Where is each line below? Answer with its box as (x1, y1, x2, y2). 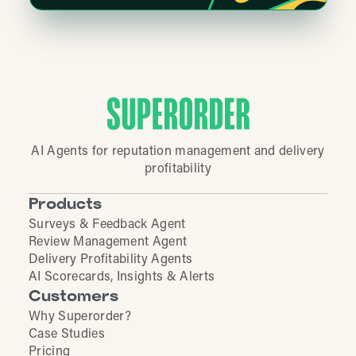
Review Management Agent (29, 235, 188, 249)
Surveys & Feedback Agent (29, 218, 186, 231)
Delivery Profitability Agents (29, 253, 193, 266)
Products (29, 196, 102, 213)
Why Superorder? (29, 310, 132, 323)
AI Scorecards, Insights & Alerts (29, 270, 215, 284)
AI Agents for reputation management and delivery (31, 145, 325, 158)
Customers (29, 288, 118, 305)
